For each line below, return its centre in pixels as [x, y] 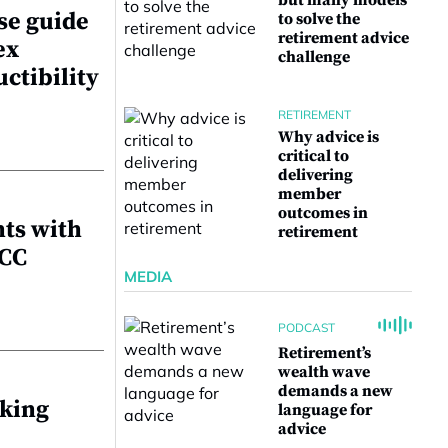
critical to [313, 156]
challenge [314, 57]
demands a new [335, 391]
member [309, 194]
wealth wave [324, 372]
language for [325, 410]
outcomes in [323, 213]
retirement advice [343, 38]
